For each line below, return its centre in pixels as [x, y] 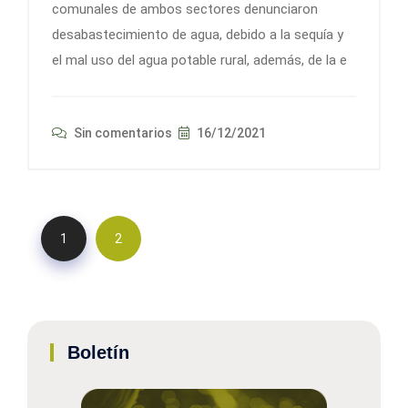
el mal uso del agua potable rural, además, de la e [199, 61]
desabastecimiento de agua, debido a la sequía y [198, 35]
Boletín [98, 353]
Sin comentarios [122, 133]
